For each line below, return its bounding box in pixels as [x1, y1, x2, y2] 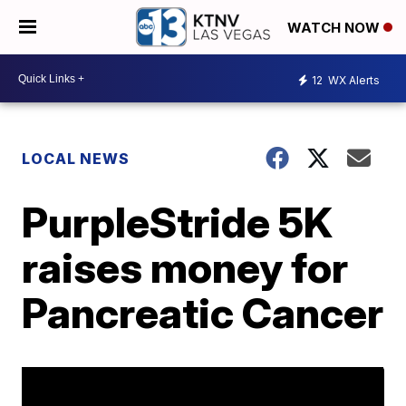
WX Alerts [325, 72, 380, 87]
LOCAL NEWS [22, 150, 130, 168]
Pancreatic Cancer [22, 287, 384, 338]
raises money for [22, 242, 349, 293]
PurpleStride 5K [22, 197, 333, 247]
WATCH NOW [287, 19, 383, 37]
